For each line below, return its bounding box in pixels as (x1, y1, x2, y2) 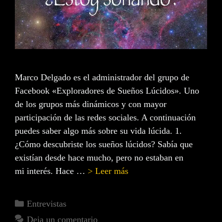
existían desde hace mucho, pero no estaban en (15, 153, 183, 163)
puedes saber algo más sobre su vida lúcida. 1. (15, 126, 182, 136)
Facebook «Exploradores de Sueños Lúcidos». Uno (15, 86, 199, 96)
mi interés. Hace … (15, 166, 88, 176)
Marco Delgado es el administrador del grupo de (15, 72, 189, 83)
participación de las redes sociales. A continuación (15, 112, 196, 123)
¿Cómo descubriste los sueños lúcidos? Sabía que (15, 139, 193, 150)
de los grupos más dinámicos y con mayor (15, 99, 166, 110)
